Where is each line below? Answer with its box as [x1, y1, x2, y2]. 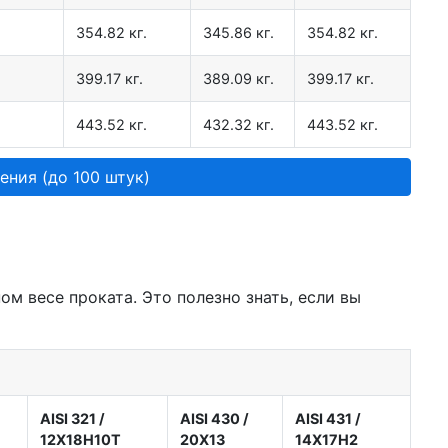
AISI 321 [40, 410, 96, 428]
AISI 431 [295, 410, 352, 428]
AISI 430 [180, 410, 240, 428]
